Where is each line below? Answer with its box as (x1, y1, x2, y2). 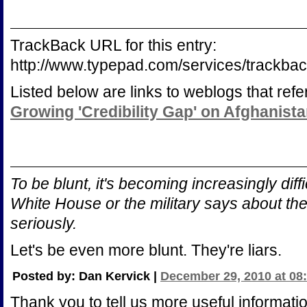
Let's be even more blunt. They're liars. (10, 241, 282, 259)
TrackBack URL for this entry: (10, 36, 217, 54)
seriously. (10, 214, 77, 232)
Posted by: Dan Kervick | (12, 269, 160, 283)
